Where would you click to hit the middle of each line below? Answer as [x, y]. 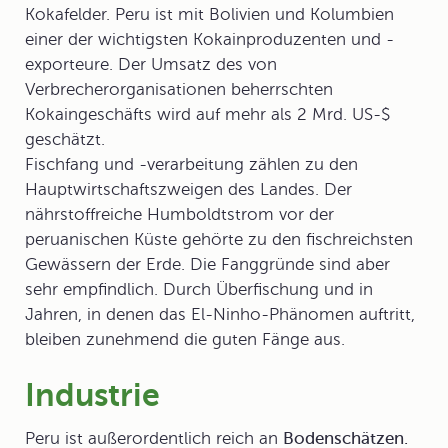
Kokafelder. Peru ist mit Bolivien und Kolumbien [209, 14]
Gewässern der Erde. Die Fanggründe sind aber [207, 264]
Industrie [92, 395]
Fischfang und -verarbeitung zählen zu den [191, 164]
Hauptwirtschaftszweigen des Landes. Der [188, 189]
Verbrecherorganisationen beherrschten [179, 89]
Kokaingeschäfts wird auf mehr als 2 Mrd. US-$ [207, 114]
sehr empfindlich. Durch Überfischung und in [199, 289]
